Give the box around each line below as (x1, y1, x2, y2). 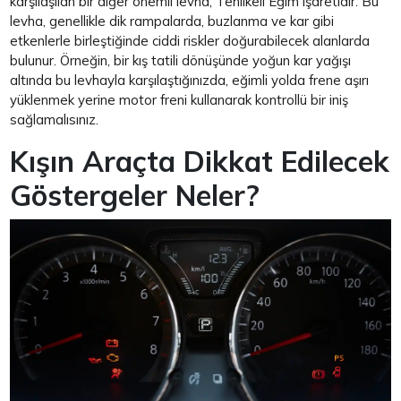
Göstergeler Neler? (10, 177, 260, 214)
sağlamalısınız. (10, 111, 103, 129)
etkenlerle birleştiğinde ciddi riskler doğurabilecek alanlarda (10, 32, 371, 50)
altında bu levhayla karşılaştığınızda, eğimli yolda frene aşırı (10, 72, 370, 90)
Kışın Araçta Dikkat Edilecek (10, 143, 390, 180)
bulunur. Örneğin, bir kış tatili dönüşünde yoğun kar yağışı (10, 52, 352, 70)
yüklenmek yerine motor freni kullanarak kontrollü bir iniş (10, 91, 349, 109)
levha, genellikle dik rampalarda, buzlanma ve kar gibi (10, 13, 335, 30)
